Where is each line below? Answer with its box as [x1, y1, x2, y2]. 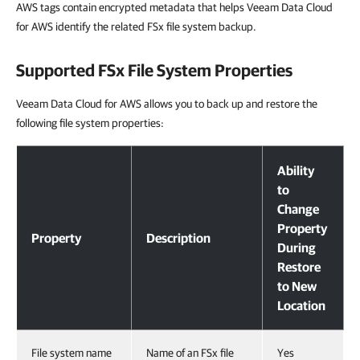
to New [277, 279, 317, 293]
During [277, 240, 316, 255]
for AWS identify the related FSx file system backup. [16, 20, 256, 33]
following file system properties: [16, 117, 164, 129]
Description [146, 231, 211, 245]
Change [277, 202, 319, 216]
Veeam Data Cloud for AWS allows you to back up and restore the [16, 97, 317, 110]
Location [277, 298, 325, 313]
